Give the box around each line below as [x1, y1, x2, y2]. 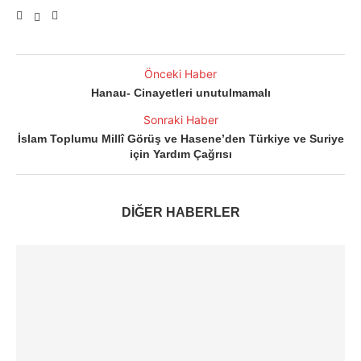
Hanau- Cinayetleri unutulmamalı [90, 86, 271, 99]
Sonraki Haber [143, 113, 218, 127]
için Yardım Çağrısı [129, 147, 232, 160]
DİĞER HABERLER [121, 205, 240, 219]
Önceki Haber [144, 67, 217, 81]
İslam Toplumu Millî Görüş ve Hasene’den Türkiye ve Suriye [17, 132, 344, 145]
